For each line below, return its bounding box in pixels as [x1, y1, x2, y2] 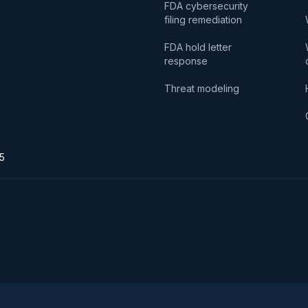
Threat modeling [164, 82, 239, 94]
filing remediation [164, 13, 242, 25]
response [164, 54, 208, 67]
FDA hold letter [164, 41, 240, 53]
